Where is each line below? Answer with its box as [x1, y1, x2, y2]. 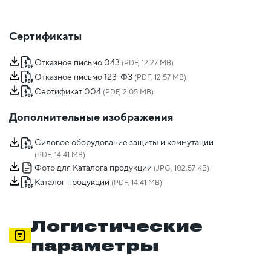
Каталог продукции [34, 177, 109, 188]
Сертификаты [9, 30, 82, 43]
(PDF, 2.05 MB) [101, 88, 154, 97]
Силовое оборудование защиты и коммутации [34, 137, 214, 148]
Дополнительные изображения [9, 111, 173, 124]
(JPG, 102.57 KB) [152, 164, 209, 173]
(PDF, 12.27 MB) [120, 59, 174, 68]
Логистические [31, 217, 203, 235]
